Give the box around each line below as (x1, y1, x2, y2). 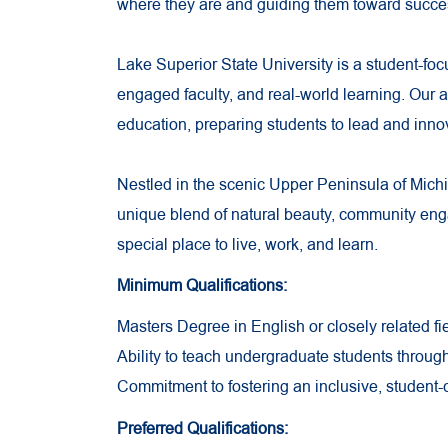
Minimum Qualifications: (117, 275, 287, 298)
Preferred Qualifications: (117, 417, 288, 440)
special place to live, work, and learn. (117, 233, 378, 256)
